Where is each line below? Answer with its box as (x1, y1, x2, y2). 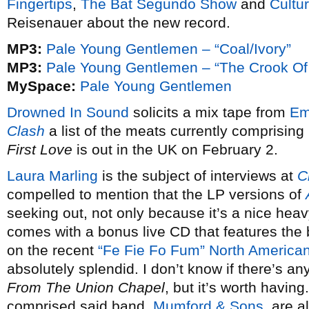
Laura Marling (7, 168, 98, 183)
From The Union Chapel (7, 279, 165, 295)
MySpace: (7, 78, 76, 94)
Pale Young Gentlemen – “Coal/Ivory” (46, 41, 291, 57)
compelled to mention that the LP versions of (7, 186, 306, 202)
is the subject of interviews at (98, 168, 297, 183)
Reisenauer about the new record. (7, 14, 230, 30)
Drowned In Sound (7, 104, 129, 120)
